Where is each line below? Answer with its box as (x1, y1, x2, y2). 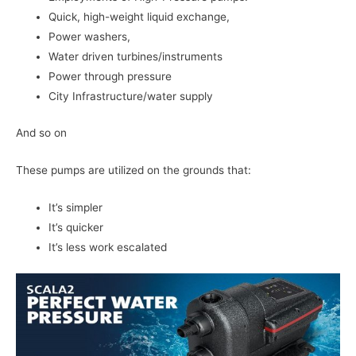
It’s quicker (48, 220, 104, 234)
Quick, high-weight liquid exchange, (48, 10, 230, 24)
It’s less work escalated (48, 240, 168, 253)
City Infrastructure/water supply (48, 90, 214, 103)
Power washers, (48, 30, 131, 44)
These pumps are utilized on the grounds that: (16, 163, 251, 176)
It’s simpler (48, 200, 103, 214)
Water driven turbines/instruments (48, 50, 223, 64)
